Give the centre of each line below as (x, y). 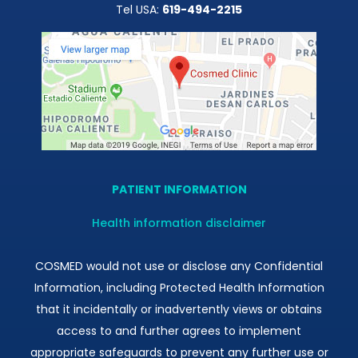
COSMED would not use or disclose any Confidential (179, 266)
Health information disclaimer (179, 223)
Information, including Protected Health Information (179, 287)
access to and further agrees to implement (179, 330)
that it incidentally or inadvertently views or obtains (179, 309)
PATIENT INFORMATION (179, 189)
